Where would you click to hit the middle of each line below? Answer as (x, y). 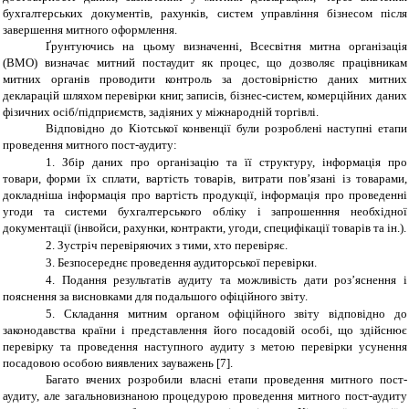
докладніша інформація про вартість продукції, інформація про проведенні (205, 195)
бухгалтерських (43, 14)
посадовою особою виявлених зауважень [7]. (118, 363)
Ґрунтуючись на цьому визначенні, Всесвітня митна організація (226, 47)
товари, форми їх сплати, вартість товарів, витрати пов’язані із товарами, (205, 179)
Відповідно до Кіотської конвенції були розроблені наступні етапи (226, 129)
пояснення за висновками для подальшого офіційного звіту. (155, 297)
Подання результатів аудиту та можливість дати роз (207, 280)
